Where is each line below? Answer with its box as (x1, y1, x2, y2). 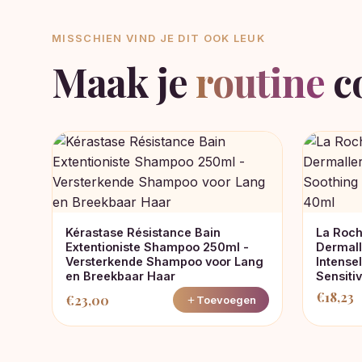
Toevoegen (196, 293, 256, 306)
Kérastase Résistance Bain (65, 225, 221, 239)
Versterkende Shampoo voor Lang (65, 255, 263, 268)
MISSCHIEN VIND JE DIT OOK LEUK (52, 32, 265, 44)
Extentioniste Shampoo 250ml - (65, 240, 249, 254)
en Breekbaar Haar (65, 269, 175, 283)
